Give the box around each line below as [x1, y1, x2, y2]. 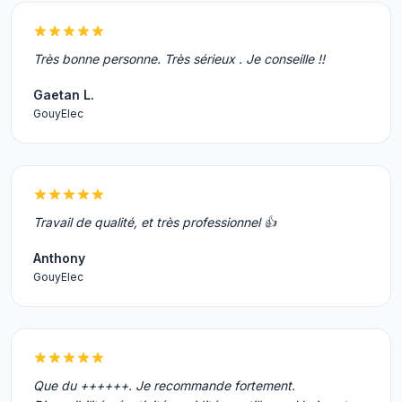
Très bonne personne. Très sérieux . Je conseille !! [33, 51, 325, 66]
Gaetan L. [33, 87, 94, 102]
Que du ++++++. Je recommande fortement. [33, 378, 295, 393]
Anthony [33, 250, 85, 266]
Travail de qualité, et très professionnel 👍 [33, 214, 276, 230]
